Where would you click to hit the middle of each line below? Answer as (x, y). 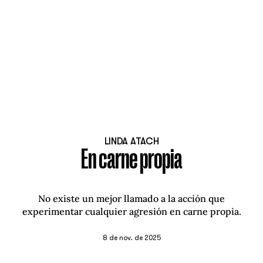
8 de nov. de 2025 (131, 238)
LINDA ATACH (131, 142)
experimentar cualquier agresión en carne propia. (131, 212)
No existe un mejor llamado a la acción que (131, 199)
